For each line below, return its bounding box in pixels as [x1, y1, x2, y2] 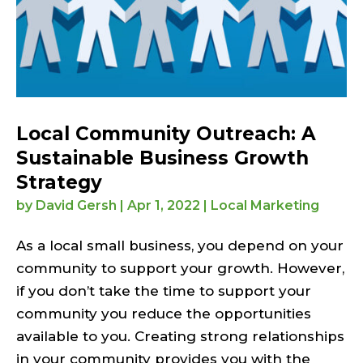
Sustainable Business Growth [16, 146, 309, 169]
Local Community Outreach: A [16, 122, 316, 145]
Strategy [16, 170, 102, 194]
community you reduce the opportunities [16, 305, 311, 322]
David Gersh [36, 197, 117, 213]
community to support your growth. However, [16, 259, 344, 276]
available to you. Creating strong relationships [16, 327, 344, 344]
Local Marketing [211, 197, 319, 213]
